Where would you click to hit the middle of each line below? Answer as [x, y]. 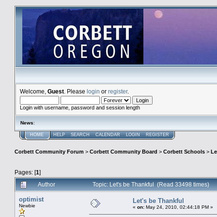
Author [46, 184]
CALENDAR [108, 135]
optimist [31, 199]
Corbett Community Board [124, 152]
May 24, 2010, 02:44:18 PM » [179, 207]
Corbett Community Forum [49, 152]
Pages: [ [25, 172]
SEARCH [80, 135]
